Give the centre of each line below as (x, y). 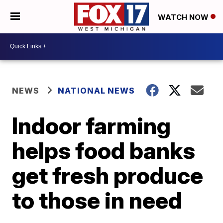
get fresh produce (108, 175)
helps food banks (104, 150)
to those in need (97, 200)
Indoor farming (92, 125)
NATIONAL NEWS (97, 90)
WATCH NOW (184, 17)
